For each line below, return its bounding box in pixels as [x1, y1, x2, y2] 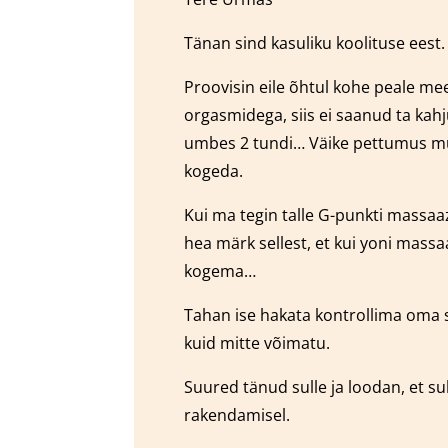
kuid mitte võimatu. [184, 332, 331, 355]
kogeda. [184, 160, 244, 183]
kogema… [184, 260, 257, 283]
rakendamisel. [184, 404, 291, 427]
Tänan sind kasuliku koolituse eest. [184, 32, 446, 55]
